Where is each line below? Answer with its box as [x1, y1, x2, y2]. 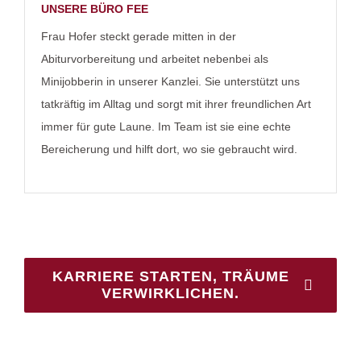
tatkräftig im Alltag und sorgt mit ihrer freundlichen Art [40, 98, 311, 111]
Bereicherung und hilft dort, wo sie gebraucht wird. [40, 143, 297, 156]
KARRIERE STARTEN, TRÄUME [52, 268, 289, 285]
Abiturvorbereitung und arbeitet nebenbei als [40, 52, 268, 66]
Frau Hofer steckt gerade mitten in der [40, 30, 236, 44]
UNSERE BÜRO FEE [40, 2, 148, 16]
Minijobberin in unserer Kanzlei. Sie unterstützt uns [40, 75, 300, 89]
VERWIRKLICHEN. [102, 285, 240, 302]
